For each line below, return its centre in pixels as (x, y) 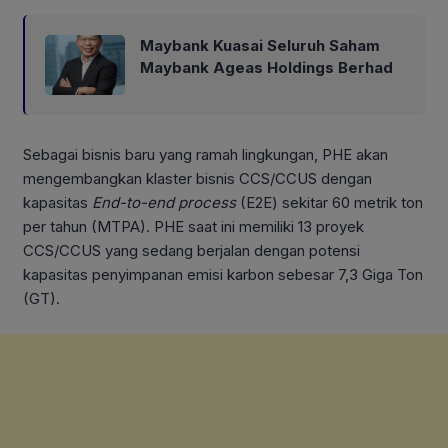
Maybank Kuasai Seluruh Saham (260, 46)
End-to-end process (164, 203)
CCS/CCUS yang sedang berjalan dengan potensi (191, 251)
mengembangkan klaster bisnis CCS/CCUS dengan (197, 179)
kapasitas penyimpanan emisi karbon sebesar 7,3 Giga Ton (223, 275)
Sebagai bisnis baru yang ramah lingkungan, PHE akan (205, 155)
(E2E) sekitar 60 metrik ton (329, 203)
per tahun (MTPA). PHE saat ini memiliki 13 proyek (193, 227)
